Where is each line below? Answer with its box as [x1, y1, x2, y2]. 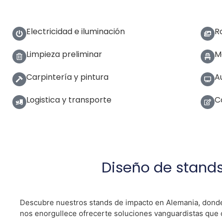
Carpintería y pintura [26, 71, 109, 83]
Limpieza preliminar [26, 49, 102, 60]
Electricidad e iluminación [26, 26, 125, 37]
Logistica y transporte [26, 94, 111, 106]
